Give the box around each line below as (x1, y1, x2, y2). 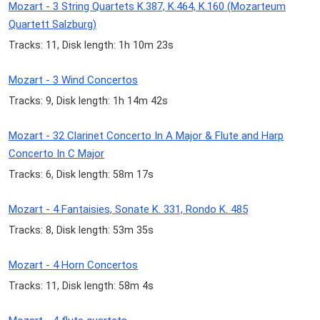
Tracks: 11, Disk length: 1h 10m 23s (9, 39, 174, 51)
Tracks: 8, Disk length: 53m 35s (9, 224, 154, 236)
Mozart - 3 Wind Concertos (9, 73, 138, 86)
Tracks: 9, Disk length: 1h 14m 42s (9, 94, 168, 106)
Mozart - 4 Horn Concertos (9, 259, 138, 272)
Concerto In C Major (9, 146, 104, 160)
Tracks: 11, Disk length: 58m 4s (9, 280, 154, 292)
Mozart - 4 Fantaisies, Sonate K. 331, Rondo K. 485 (9, 203, 248, 216)
